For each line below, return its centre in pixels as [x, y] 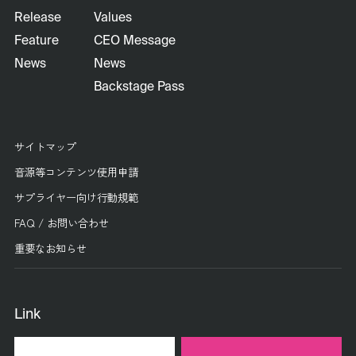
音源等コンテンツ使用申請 [76, 171]
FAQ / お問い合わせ [61, 222]
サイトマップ [45, 146]
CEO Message [135, 42]
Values [113, 19]
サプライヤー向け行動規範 [76, 197]
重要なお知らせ [50, 248]
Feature [36, 42]
